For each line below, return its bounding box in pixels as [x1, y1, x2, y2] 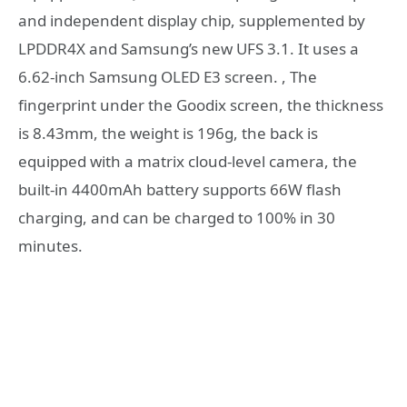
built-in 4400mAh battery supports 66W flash [18, 178, 342, 200]
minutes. [18, 234, 83, 256]
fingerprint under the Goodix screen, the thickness [18, 94, 383, 115]
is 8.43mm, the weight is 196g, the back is [18, 122, 318, 144]
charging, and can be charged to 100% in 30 [18, 206, 335, 228]
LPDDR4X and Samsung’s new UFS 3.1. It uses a [18, 37, 359, 59]
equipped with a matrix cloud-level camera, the [18, 150, 357, 172]
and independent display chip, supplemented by [18, 9, 365, 31]
